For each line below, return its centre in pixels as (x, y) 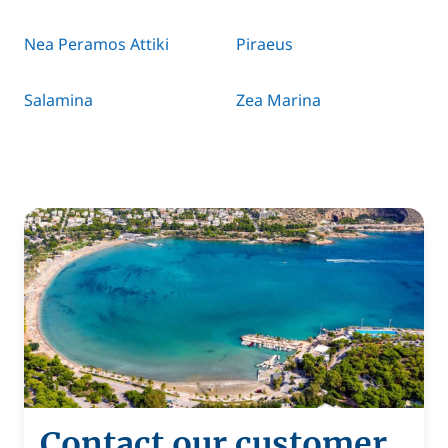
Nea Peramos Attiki (96, 44)
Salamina (58, 100)
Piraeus (264, 44)
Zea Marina (278, 100)
